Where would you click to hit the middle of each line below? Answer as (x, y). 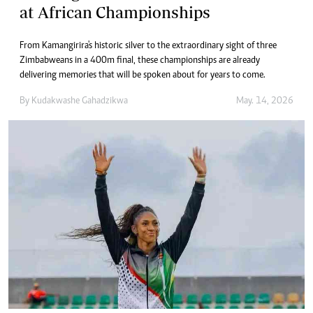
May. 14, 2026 (265, 101)
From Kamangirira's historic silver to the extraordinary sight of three (148, 46)
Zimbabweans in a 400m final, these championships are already (140, 61)
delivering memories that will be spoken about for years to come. (143, 75)
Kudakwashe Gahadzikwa (80, 101)
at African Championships (115, 12)
